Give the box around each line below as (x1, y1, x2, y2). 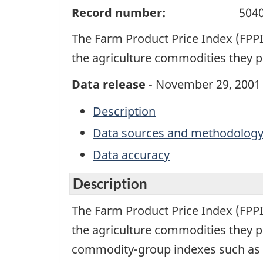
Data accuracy (93, 147, 170, 163)
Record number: (72, 4, 166, 21)
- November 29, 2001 (146, 76, 261, 92)
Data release (72, 76, 146, 92)
